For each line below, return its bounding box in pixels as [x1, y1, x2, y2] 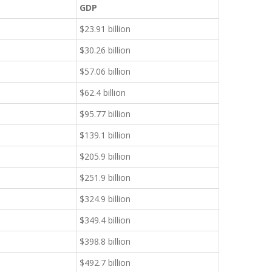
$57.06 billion [80, 66, 131, 77]
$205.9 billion [80, 151, 131, 162]
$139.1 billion [80, 129, 131, 141]
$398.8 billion [80, 236, 131, 247]
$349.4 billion [80, 214, 131, 226]
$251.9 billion [80, 172, 131, 183]
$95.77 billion [80, 108, 131, 120]
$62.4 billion [80, 87, 126, 98]
